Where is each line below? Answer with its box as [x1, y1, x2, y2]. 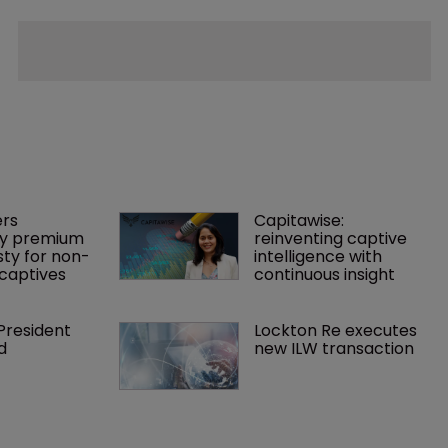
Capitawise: [253, 208, 348, 232]
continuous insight [253, 262, 395, 286]
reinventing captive [253, 226, 411, 250]
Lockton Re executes [253, 318, 421, 342]
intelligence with [253, 244, 386, 268]
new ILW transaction [253, 336, 414, 360]
